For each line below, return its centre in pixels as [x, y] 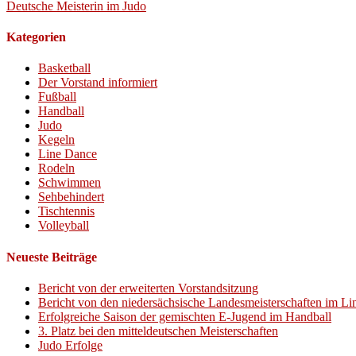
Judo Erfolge [70, 345]
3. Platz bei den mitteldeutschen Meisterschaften [158, 331]
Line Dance [68, 154]
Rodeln [56, 168]
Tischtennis [66, 211]
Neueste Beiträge [52, 257]
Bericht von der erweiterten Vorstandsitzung [148, 288]
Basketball [64, 68]
